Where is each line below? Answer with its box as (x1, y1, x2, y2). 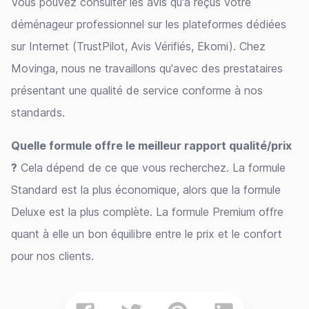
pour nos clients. (11, 249, 94, 263)
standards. (11, 106, 65, 119)
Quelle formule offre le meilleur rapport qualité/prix (11, 139, 292, 152)
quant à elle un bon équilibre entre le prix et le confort (11, 227, 282, 241)
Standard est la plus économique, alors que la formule (11, 183, 281, 197)
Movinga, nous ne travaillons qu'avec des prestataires (11, 61, 283, 75)
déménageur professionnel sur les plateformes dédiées (11, 17, 286, 31)
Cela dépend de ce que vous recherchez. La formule (17, 161, 286, 175)
